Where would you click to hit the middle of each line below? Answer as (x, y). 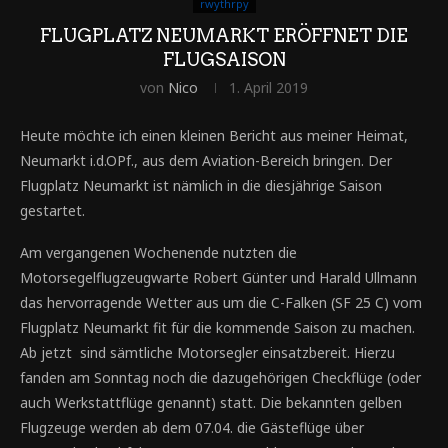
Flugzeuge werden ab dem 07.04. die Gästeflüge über (192, 427)
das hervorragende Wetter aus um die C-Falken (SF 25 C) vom (221, 302)
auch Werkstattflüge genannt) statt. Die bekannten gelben (211, 402)
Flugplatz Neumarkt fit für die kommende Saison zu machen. (217, 327)
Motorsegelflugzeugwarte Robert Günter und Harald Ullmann (218, 277)
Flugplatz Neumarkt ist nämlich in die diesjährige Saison (201, 185)
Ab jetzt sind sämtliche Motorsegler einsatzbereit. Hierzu (207, 352)
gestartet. (52, 210)
